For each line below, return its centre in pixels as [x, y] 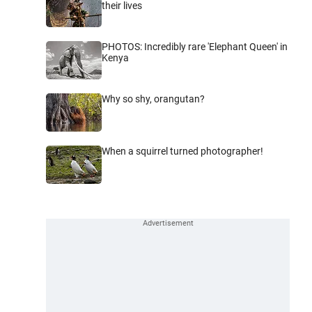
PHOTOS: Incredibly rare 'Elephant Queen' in [195, 46]
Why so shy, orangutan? [153, 99]
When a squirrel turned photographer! [182, 151]
